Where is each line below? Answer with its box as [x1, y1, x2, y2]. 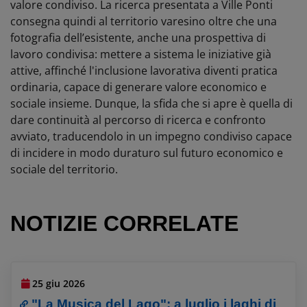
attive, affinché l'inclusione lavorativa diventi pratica [10, 62, 278, 78]
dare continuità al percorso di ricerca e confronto [10, 112, 266, 127]
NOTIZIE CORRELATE [10, 210, 238, 236]
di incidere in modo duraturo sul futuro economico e [10, 145, 283, 160]
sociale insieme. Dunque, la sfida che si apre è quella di [10, 95, 293, 111]
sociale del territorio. [10, 161, 121, 177]
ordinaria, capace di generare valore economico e [10, 79, 267, 95]
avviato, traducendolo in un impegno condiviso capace [10, 128, 292, 144]
